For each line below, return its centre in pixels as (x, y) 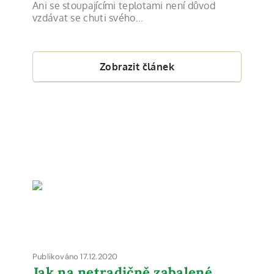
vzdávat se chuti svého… (88, 18)
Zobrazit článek (137, 66)
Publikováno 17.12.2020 (75, 257)
